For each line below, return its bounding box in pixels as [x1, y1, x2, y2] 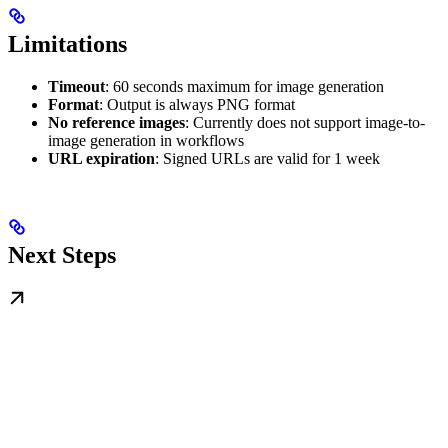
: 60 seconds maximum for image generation [105, 77, 384, 95]
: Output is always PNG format [99, 95, 295, 113]
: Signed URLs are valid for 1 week [155, 149, 380, 167]
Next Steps [8, 241, 116, 268]
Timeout [48, 77, 105, 95]
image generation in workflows [48, 131, 244, 149]
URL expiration [48, 149, 155, 167]
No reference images [48, 113, 185, 131]
